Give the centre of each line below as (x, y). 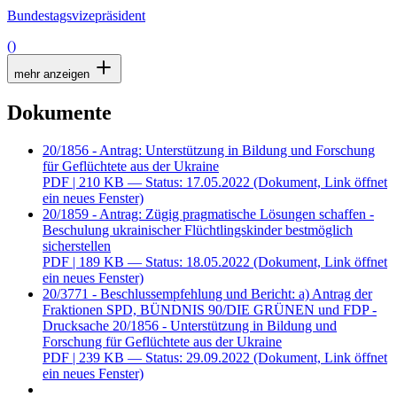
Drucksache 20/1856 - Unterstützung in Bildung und (190, 325)
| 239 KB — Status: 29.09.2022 (161, 357)
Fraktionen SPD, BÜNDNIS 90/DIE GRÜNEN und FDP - (210, 309)
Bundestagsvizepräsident (76, 15)
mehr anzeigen (54, 74)
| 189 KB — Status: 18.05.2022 (161, 261)
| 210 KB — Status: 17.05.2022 (161, 182)
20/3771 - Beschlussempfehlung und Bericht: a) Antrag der (207, 293)
